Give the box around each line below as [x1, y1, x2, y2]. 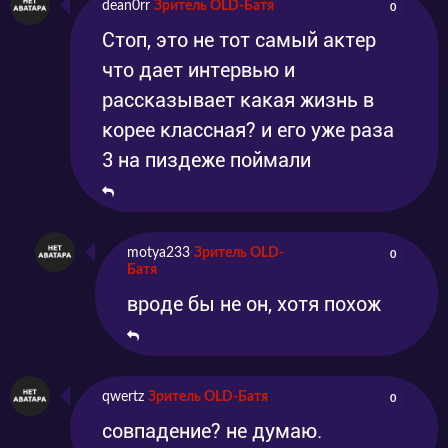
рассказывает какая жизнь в [102, 88, 374, 113]
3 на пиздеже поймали [102, 148, 311, 173]
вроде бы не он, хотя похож [127, 292, 381, 317]
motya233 [127, 246, 190, 261]
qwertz [102, 390, 144, 405]
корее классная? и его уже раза [102, 118, 394, 143]
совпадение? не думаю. [102, 419, 322, 444]
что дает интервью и [102, 58, 295, 83]
